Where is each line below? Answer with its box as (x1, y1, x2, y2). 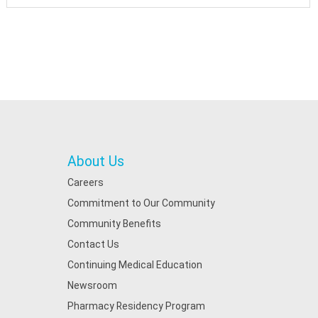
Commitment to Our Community (67, 197, 215, 209)
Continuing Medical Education (67, 259, 202, 270)
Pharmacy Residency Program (67, 300, 205, 312)
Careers (67, 177, 104, 188)
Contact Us (67, 238, 119, 250)
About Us (67, 153, 124, 170)
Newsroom (67, 280, 117, 291)
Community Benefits (67, 218, 161, 229)
